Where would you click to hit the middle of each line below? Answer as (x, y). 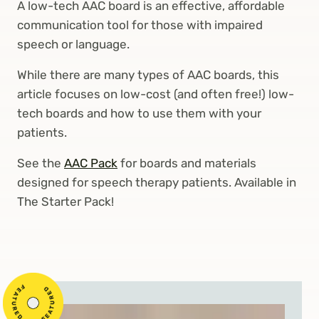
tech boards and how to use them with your (139, 113)
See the (41, 163)
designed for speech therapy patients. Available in (157, 182)
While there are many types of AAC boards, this (148, 74)
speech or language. (73, 44)
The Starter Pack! (66, 201)
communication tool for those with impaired (140, 25)
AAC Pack (91, 163)
